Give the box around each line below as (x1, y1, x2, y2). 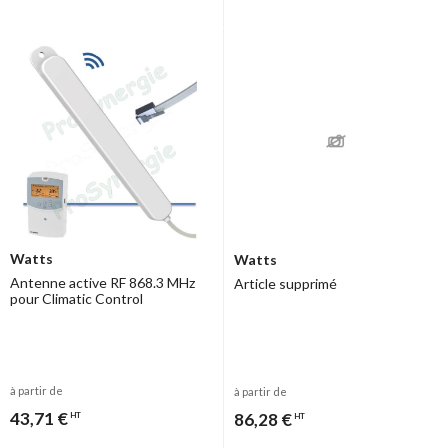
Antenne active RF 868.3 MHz (10, 273, 195, 291)
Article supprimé (234, 274, 337, 292)
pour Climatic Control (10, 289, 143, 307)
